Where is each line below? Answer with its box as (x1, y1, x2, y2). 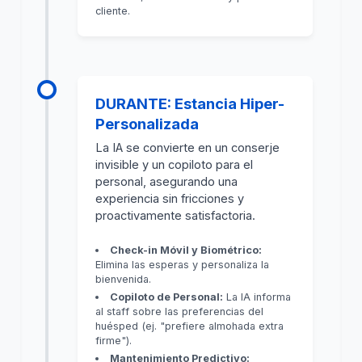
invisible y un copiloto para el (95, 157, 254, 172)
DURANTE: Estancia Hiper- (95, 94, 285, 112)
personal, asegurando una (95, 174, 238, 189)
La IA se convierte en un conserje (95, 140, 280, 155)
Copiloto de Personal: (110, 290, 224, 303)
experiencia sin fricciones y (95, 191, 245, 206)
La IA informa (223, 290, 292, 303)
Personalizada (95, 114, 200, 133)
